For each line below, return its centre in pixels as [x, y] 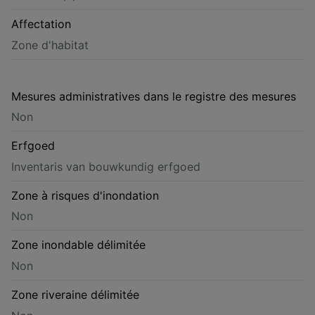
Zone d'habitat [50, 45]
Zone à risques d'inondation [85, 195]
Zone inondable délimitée [78, 245]
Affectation [41, 24]
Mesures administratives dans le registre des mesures [154, 96]
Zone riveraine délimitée [75, 294]
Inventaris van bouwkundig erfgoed [106, 166]
